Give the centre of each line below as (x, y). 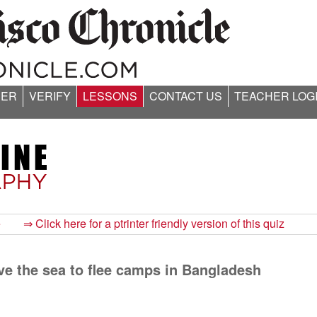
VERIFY (50, 96)
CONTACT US (185, 96)
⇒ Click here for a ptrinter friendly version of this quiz (154, 223)
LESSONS (110, 96)
